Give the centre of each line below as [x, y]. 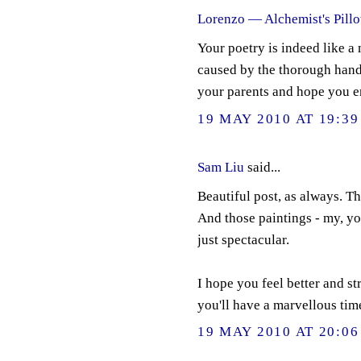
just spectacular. [243, 239]
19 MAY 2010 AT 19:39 [278, 118]
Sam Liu [220, 168]
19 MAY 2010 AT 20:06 [278, 332]
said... [262, 168]
